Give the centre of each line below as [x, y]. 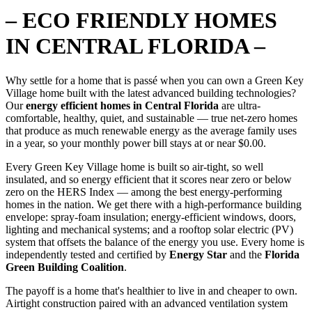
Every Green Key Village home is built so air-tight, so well [134, 166]
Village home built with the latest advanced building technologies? [151, 93]
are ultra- [240, 105]
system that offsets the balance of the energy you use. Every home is [155, 242]
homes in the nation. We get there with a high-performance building [154, 204]
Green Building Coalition [65, 267]
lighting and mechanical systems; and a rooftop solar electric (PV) [149, 229]
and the [246, 254]
